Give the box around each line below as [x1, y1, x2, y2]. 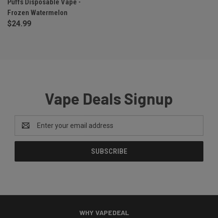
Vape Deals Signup [45, 89, 173, 108]
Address [15, 127, 40, 135]
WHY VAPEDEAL [79, 208, 129, 217]
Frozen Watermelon [7, 8, 68, 18]
